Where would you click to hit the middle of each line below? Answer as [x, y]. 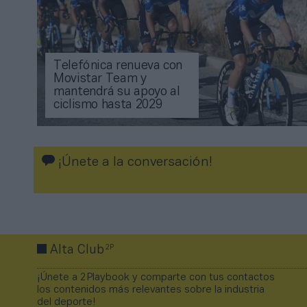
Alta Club [77, 251]
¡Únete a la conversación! [134, 163]
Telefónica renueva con [118, 66]
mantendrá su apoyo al [117, 93]
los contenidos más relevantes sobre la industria [151, 290]
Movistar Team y [100, 79]
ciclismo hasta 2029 [108, 106]
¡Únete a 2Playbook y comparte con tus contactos [156, 278]
